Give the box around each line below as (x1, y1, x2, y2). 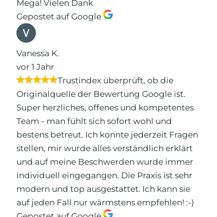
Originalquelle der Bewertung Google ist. (16, 89, 186, 99)
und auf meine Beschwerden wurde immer (16, 156, 193, 167)
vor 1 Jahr (16, 62, 54, 72)
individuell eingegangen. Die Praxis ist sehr (16, 170, 192, 180)
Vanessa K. (16, 48, 59, 58)
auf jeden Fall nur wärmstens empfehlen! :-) (16, 197, 194, 207)
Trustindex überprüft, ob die (57, 75, 173, 85)
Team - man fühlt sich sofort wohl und (16, 116, 172, 126)
